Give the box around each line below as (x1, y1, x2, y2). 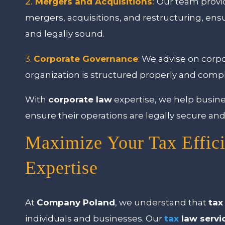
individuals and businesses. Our (25, 213, 165, 223)
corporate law (48, 94, 113, 104)
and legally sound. (25, 28, 105, 39)
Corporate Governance (34, 53, 139, 64)
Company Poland (37, 197, 116, 207)
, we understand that (115, 197, 209, 207)
